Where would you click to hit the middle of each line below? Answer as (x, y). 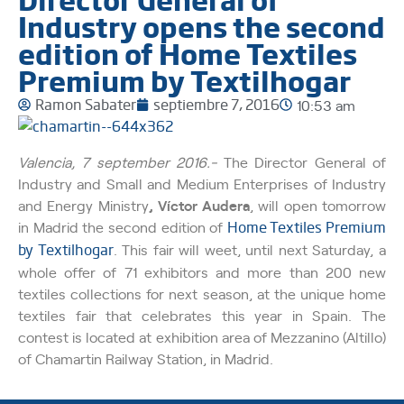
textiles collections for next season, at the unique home (202, 293)
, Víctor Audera (199, 204)
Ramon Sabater (86, 105)
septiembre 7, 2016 (216, 105)
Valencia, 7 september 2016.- (118, 161)
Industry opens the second (202, 27)
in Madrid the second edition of (123, 226)
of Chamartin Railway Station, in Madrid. (146, 358)
